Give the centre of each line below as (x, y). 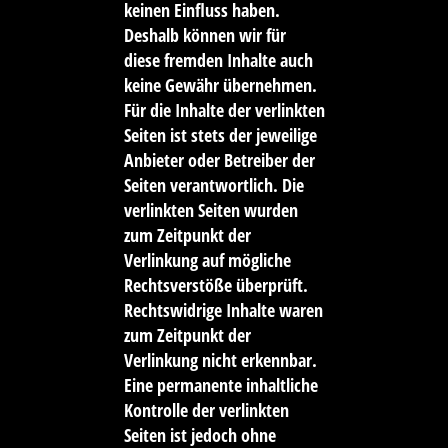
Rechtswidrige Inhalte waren (223, 310)
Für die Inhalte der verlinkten (224, 110)
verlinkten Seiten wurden (210, 210)
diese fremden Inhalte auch (218, 60)
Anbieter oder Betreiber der (219, 160)
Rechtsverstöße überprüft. (215, 285)
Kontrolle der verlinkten (206, 410)
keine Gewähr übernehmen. (220, 85)
